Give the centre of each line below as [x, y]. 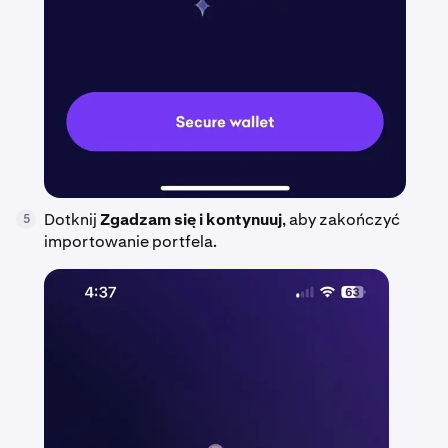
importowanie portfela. [130, 241]
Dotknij [72, 219]
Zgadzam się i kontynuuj [191, 219]
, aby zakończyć [341, 219]
